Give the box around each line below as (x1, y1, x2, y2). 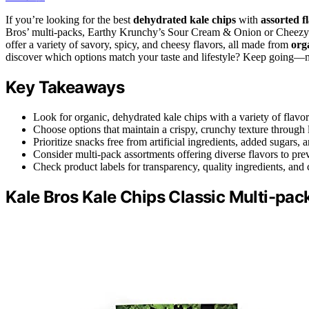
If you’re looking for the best (6, 14, 133, 26)
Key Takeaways (6, 77, 125, 98)
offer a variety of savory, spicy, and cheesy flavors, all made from (6, 39, 291, 51)
